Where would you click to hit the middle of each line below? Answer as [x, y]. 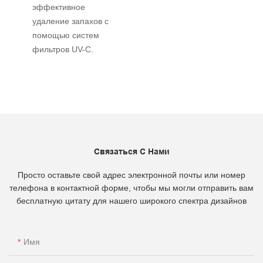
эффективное [59, 7]
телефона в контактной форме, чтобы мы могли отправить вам [131, 188]
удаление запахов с [70, 21]
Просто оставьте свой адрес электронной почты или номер [131, 175]
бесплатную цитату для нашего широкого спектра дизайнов [131, 200]
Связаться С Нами [131, 151]
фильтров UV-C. [63, 49]
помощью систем [66, 35]
